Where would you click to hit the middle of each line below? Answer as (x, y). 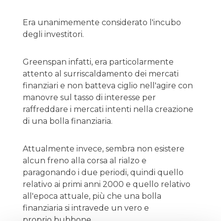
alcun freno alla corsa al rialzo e (85, 161)
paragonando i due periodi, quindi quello (103, 172)
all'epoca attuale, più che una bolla (92, 196)
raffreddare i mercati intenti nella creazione (108, 109)
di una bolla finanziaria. (68, 121)
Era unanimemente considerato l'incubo (102, 22)
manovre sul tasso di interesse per (89, 97)
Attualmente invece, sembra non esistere (104, 149)
